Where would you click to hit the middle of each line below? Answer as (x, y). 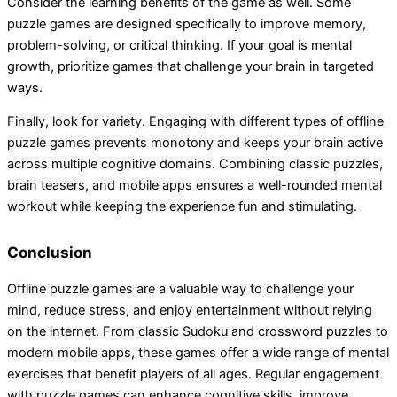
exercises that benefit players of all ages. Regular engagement (193, 374)
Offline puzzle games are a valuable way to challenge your (180, 288)
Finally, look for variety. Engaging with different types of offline (195, 122)
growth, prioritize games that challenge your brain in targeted (191, 66)
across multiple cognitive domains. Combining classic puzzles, (195, 164)
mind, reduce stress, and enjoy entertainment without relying (190, 310)
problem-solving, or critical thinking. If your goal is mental (179, 45)
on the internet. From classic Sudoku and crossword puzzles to (198, 331)
